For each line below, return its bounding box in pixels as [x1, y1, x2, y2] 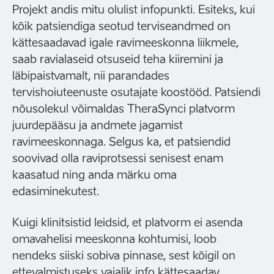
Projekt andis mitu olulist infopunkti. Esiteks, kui [12, 3, 255, 16]
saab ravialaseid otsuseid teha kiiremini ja [12, 53, 223, 65]
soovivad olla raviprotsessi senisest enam [12, 152, 223, 165]
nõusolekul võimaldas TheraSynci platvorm [12, 102, 235, 115]
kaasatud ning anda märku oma [12, 168, 177, 181]
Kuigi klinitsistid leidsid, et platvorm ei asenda [12, 216, 243, 229]
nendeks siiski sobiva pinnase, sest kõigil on [12, 249, 235, 262]
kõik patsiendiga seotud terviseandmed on [12, 20, 231, 32]
